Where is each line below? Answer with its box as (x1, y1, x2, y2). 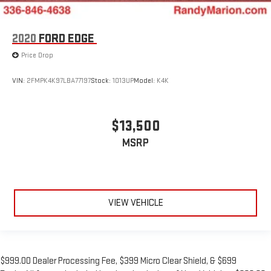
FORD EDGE (39, 31, 94, 46)
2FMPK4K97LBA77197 (27, 76, 91, 86)
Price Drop (21, 50, 53, 60)
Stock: (91, 76, 113, 86)
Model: (134, 76, 157, 86)
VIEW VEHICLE (108, 197, 163, 209)
